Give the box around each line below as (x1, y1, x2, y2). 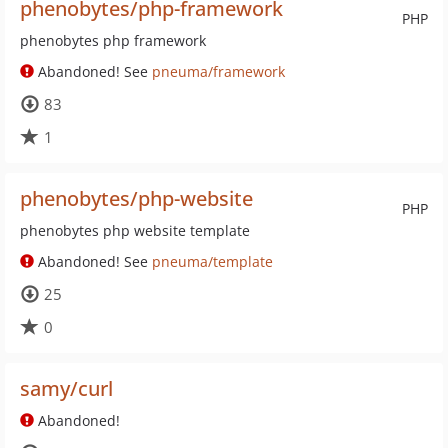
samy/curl (20, 375, 113, 402)
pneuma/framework (152, 62, 285, 81)
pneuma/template (152, 252, 273, 271)
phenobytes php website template (20, 221, 250, 240)
